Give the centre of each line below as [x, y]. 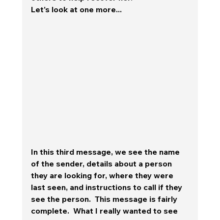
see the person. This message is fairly [105, 199]
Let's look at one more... [77, 9]
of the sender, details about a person [102, 163]
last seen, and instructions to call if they [107, 187]
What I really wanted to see [126, 210]
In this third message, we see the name [106, 151]
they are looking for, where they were [103, 175]
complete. [52, 210]
